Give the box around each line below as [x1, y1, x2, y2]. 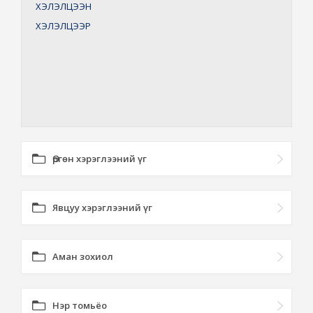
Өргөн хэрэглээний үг [52, 152, 147, 165]
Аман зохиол [52, 250, 113, 263]
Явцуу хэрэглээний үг [52, 201, 152, 214]
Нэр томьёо [52, 299, 107, 312]
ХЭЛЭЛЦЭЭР [36, 20, 91, 32]
